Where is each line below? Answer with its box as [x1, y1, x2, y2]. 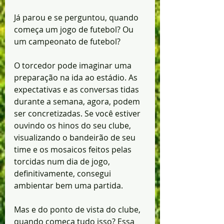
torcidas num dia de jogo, [14, 156, 112, 167]
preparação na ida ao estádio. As [14, 72, 139, 83]
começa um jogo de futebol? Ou [14, 24, 135, 35]
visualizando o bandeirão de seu [14, 132, 137, 143]
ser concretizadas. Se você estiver [14, 108, 142, 119]
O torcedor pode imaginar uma [14, 60, 133, 71]
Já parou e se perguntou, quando [14, 12, 140, 23]
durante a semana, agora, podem [14, 96, 142, 107]
